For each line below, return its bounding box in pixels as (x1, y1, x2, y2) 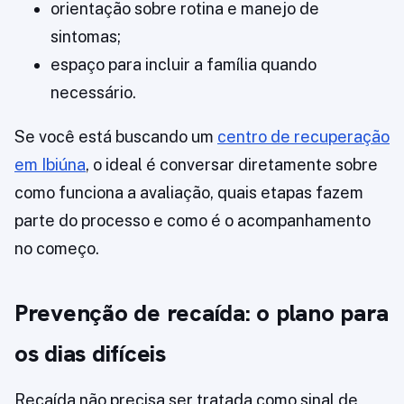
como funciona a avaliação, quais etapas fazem (14, 183, 363, 203)
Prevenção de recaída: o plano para (14, 298, 390, 329)
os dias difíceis (14, 338, 166, 370)
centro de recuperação (217, 127, 390, 147)
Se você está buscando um (14, 127, 217, 147)
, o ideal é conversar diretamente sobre (86, 155, 378, 175)
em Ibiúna (14, 155, 86, 175)
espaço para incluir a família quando (50, 55, 317, 75)
